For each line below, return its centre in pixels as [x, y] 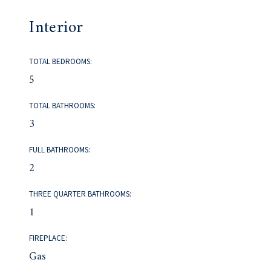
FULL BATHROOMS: [60, 150]
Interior [56, 28]
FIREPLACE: [48, 238]
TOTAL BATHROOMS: [63, 106]
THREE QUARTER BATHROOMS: [80, 194]
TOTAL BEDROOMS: [61, 62]
